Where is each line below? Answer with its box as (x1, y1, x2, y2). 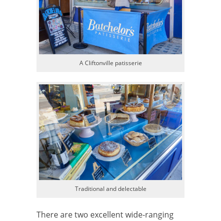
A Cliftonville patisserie (79, 59, 142, 68)
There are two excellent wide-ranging (37, 209, 174, 220)
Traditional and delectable (74, 184, 147, 193)
